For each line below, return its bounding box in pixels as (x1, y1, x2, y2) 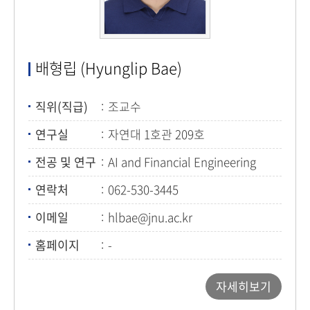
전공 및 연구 (35, 153, 96, 170)
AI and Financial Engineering (108, 153, 256, 170)
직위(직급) (35, 98, 88, 115)
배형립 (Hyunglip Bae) (35, 56, 182, 79)
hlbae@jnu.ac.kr (108, 208, 192, 226)
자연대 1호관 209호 (108, 125, 205, 143)
